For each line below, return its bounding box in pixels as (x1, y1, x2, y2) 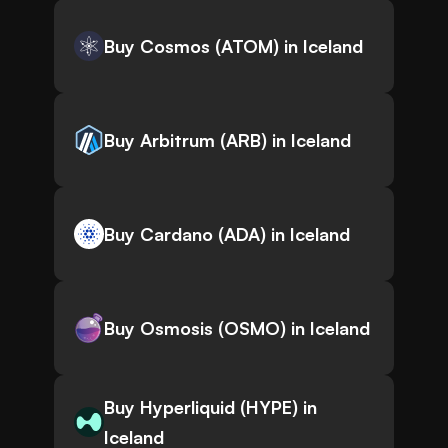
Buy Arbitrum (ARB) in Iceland (104, 129, 351, 152)
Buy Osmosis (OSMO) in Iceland (104, 317, 370, 340)
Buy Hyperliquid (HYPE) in (104, 396, 317, 419)
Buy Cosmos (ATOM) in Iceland (104, 35, 363, 58)
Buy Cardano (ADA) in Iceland (104, 223, 350, 246)
